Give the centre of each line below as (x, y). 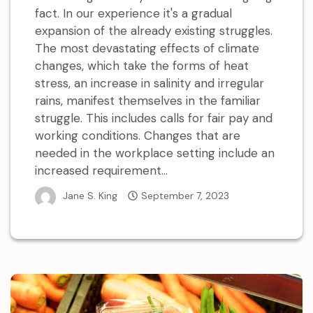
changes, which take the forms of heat (142, 65)
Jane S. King (90, 196)
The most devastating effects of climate (147, 48)
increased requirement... (101, 170)
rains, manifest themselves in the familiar (148, 100)
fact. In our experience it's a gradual (133, 13)
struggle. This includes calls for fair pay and (154, 118)
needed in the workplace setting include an (155, 153)
